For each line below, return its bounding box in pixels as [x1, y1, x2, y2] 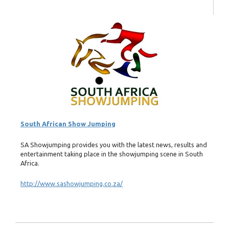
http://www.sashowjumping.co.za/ [20, 180, 123, 188]
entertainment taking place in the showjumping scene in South [20, 150, 203, 157]
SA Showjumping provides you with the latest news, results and [20, 141, 207, 148]
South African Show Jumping [20, 120, 116, 128]
